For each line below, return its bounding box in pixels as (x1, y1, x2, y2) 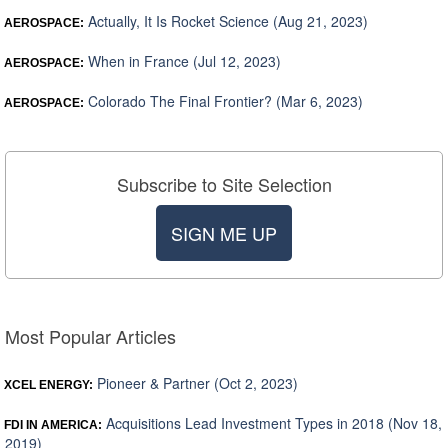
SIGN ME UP (171, 220, 277, 247)
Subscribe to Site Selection (116, 171, 332, 198)
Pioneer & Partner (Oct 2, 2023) (93, 373, 298, 394)
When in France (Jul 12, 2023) (84, 51, 281, 72)
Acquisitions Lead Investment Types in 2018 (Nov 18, (102, 413, 442, 434)
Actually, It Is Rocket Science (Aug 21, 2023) (84, 11, 368, 32)
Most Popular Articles (5, 323, 176, 350)
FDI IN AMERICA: (4, 418, 102, 433)
